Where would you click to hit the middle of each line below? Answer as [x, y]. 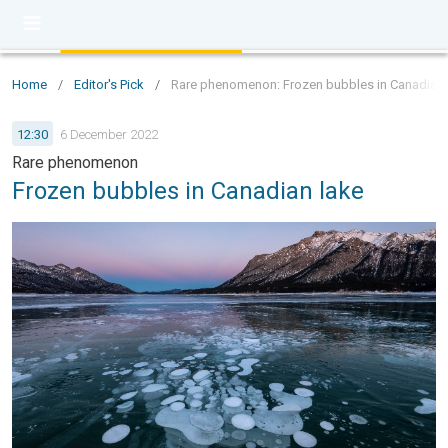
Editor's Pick [109, 84]
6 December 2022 [109, 134]
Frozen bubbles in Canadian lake [188, 191]
